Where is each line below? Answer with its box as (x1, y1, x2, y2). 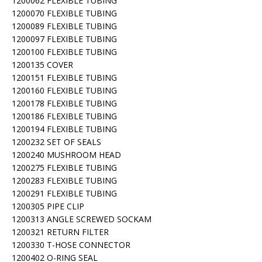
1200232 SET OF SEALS (12, 136, 101, 147)
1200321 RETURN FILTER (12, 226, 109, 237)
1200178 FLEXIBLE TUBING (12, 98, 117, 109)
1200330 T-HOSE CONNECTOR (12, 239, 130, 250)
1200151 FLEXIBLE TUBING (12, 72, 117, 83)
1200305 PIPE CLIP (12, 201, 84, 212)
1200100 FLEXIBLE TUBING (12, 46, 117, 57)
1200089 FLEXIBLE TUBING (12, 20, 117, 32)
